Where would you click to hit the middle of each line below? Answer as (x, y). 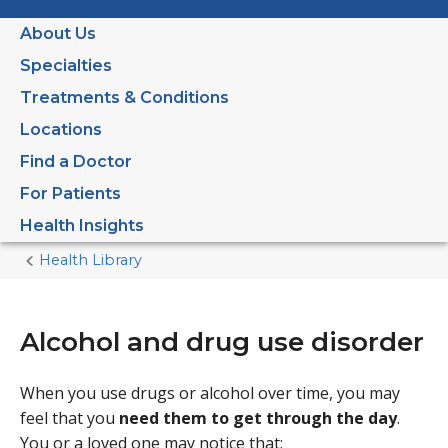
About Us (58, 34)
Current (170, 270)
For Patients (70, 194)
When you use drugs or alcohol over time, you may (210, 392)
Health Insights (82, 226)
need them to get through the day (258, 417)
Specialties (66, 66)
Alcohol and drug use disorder (222, 342)
